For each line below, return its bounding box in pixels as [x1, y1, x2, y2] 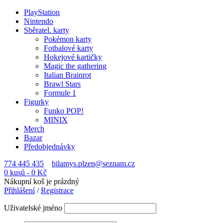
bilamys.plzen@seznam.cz [52, 159, 135, 168]
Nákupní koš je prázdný [4, 177, 79, 186]
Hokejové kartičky [44, 53, 102, 61]
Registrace [41, 186, 74, 195]
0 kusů [4, 168, 25, 177]
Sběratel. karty [24, 26, 69, 34]
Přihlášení [4, 186, 35, 195]
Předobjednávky [24, 142, 75, 151]
